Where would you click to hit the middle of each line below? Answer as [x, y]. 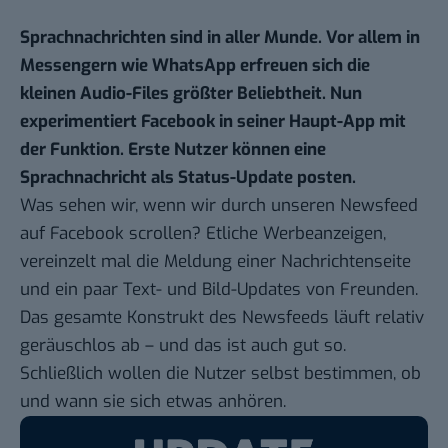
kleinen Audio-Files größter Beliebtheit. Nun [191, 94]
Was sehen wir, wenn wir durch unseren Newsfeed [219, 206]
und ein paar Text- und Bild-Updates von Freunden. [219, 290]
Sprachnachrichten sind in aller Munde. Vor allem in [220, 38]
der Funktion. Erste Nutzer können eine [173, 150]
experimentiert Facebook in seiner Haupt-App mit [213, 122]
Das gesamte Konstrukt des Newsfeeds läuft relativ [222, 318]
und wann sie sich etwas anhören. [153, 402]
